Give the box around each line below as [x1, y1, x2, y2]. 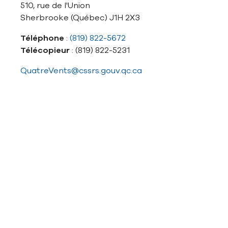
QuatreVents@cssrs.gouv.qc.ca [20, 65, 142, 76]
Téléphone [20, 33, 64, 44]
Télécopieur [20, 45, 70, 56]
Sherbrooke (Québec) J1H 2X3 [20, 12, 140, 23]
